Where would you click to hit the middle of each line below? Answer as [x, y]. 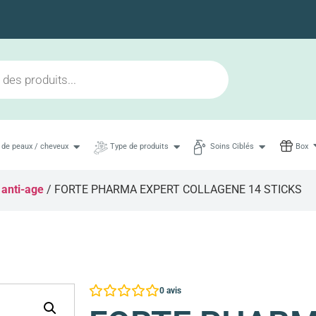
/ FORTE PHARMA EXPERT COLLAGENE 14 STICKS [173, 189]
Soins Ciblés [232, 146]
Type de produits [139, 146]
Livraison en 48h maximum [158, 22]
